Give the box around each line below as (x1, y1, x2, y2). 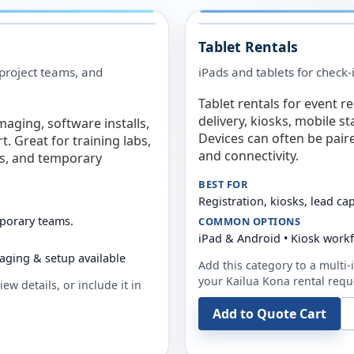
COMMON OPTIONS (198, 214, 301, 228)
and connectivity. (198, 147, 299, 164)
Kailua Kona (226, 273, 290, 288)
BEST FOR (198, 177, 248, 191)
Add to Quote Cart (213, 305, 326, 322)
